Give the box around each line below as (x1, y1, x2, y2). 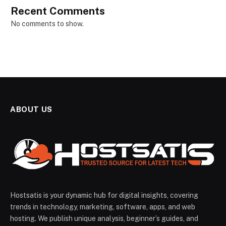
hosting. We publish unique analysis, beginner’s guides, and (10, 214, 198, 223)
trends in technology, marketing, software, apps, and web (10, 203, 195, 211)
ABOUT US (10, 104, 52, 114)
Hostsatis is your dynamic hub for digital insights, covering (10, 191, 198, 200)
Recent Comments (11, 4, 105, 17)
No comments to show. (11, 19, 84, 28)
